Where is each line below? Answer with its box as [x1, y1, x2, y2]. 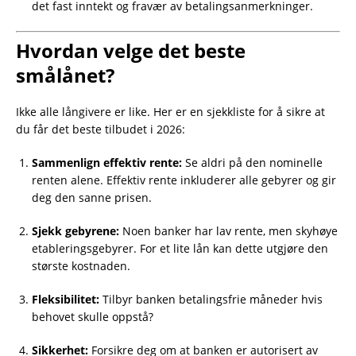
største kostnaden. [32, 258, 130, 274]
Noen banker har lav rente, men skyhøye [119, 223, 338, 239]
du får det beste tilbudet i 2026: [16, 122, 185, 137]
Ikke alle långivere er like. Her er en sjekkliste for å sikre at [16, 104, 325, 120]
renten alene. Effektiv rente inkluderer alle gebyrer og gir [32, 172, 336, 188]
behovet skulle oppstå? [32, 309, 153, 325]
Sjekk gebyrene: [32, 223, 119, 239]
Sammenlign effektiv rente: [32, 155, 182, 171]
